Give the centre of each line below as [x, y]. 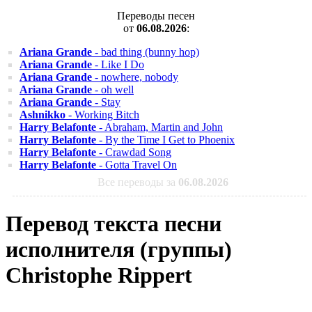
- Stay [106, 102]
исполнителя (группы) [119, 250]
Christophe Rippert [99, 275]
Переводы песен [156, 16]
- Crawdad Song [134, 152]
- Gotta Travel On [136, 165]
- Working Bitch [102, 115]
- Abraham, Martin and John [159, 127]
